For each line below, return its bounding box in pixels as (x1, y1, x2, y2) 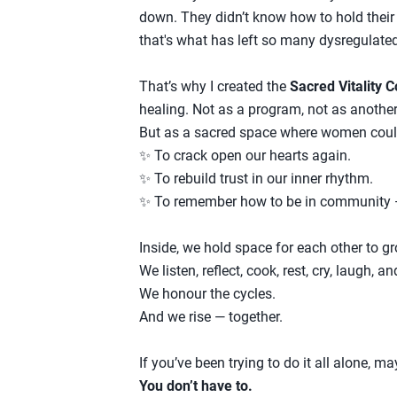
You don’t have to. (139, 377, 253, 394)
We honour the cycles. (139, 284, 276, 302)
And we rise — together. (139, 307, 283, 325)
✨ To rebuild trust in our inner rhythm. (139, 169, 373, 187)
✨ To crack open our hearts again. (139, 146, 351, 164)
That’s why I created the (139, 77, 290, 95)
